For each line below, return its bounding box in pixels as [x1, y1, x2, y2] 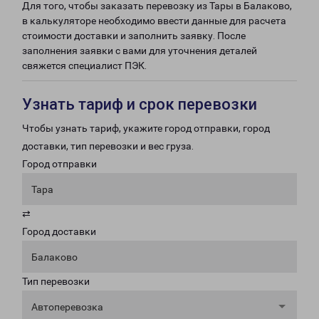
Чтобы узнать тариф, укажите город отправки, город [22, 122, 270, 134]
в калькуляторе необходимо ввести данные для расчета [22, 15, 286, 26]
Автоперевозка [31, 301, 103, 313]
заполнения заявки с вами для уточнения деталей [22, 45, 257, 56]
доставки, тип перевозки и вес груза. [22, 140, 194, 152]
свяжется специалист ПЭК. [22, 60, 147, 71]
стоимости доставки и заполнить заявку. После [22, 30, 246, 41]
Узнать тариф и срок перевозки [22, 95, 257, 113]
